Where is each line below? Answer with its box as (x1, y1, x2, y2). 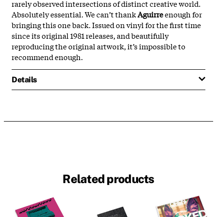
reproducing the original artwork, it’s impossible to (12, 40, 186, 51)
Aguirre (138, 8, 163, 19)
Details (12, 75, 37, 84)
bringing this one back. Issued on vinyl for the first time (12, 19, 201, 30)
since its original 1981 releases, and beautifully (12, 30, 169, 41)
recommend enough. (12, 51, 83, 62)
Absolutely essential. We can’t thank (12, 8, 138, 19)
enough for (163, 8, 202, 19)
